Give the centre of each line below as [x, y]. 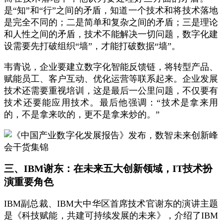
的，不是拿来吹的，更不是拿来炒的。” [82, 114]
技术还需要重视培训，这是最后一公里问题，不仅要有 [111, 91]
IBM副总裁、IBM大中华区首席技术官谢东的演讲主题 [111, 204]
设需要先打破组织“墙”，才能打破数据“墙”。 [92, 46]
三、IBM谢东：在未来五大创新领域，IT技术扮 [108, 168]
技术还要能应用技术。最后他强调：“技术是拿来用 [111, 103]
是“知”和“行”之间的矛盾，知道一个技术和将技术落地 [111, 10]
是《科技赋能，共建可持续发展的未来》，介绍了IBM [111, 216]
